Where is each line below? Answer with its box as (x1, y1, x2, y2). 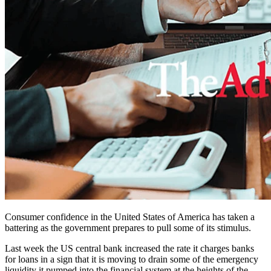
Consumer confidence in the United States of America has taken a (5, 212, 255, 223)
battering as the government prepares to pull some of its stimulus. (5, 223, 251, 233)
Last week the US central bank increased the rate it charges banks (5, 243, 254, 254)
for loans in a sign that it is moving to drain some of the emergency (5, 254, 258, 265)
